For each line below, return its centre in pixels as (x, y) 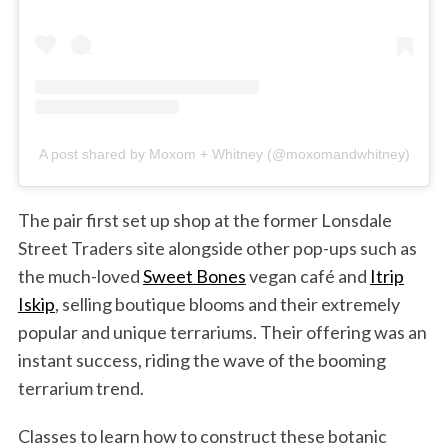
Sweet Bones (194, 275)
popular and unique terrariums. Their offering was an (222, 331)
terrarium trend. (80, 387)
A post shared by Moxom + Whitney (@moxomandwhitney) (224, 153)
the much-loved (80, 275)
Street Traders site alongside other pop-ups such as (217, 247)
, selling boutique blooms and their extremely (227, 303)
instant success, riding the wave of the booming (201, 359)
